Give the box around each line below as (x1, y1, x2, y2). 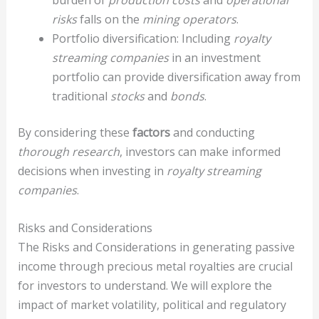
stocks (110, 88, 145, 105)
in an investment (168, 50, 261, 66)
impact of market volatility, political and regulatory (17, 296, 286, 313)
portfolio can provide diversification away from (51, 69, 300, 85)
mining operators (142, 11, 236, 28)
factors (132, 125, 170, 141)
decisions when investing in (17, 163, 167, 179)
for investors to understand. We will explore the (17, 277, 272, 293)
